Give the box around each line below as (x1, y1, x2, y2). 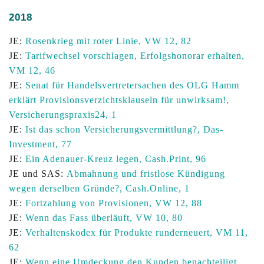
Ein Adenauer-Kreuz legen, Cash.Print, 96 (25, 154, 206, 164)
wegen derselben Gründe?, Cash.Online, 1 (9, 183, 190, 193)
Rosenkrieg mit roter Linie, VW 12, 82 (25, 36, 192, 46)
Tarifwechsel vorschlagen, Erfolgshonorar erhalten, (25, 51, 245, 61)
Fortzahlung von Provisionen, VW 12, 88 (25, 198, 202, 208)
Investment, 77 (9, 139, 72, 149)
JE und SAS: (9, 169, 67, 179)
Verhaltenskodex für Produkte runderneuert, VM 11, (25, 227, 248, 237)
